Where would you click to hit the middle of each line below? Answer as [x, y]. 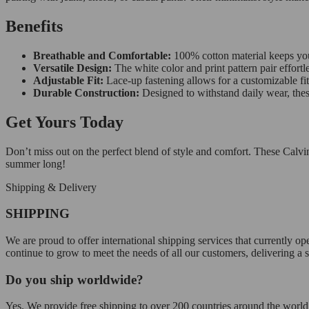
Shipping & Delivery [51, 187]
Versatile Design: [72, 68]
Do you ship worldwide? [74, 279]
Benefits [34, 26]
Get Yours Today [64, 122]
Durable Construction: [86, 92]
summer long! [36, 163]
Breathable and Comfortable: [102, 55]
